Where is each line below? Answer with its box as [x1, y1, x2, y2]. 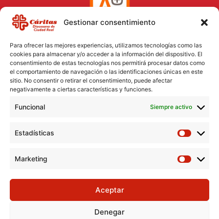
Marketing [15, 154, 47, 163]
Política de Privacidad [70, 103, 149, 112]
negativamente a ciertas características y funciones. [10, 86, 153, 93]
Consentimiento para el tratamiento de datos [29, 115, 190, 124]
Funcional [15, 103, 45, 111]
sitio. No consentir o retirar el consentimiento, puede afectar [10, 77, 172, 84]
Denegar [94, 207, 125, 217]
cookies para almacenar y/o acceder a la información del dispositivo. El [10, 50, 202, 58]
